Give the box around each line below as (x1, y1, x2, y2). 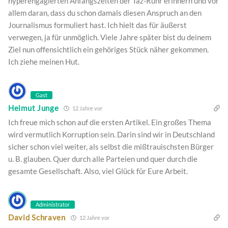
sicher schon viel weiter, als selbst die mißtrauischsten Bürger (8, 141, 214, 151)
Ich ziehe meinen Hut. (8, 56, 79, 66)
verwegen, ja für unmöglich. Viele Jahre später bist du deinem (8, 32, 211, 42)
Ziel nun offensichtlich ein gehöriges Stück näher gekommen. (8, 44, 209, 54)
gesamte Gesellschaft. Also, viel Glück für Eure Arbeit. (8, 166, 188, 176)
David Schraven (8, 213, 66, 222)
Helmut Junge (8, 103, 59, 112)
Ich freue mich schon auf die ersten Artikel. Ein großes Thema (8, 117, 211, 127)
